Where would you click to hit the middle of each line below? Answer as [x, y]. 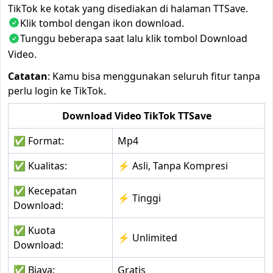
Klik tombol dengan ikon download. [102, 23]
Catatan [28, 76]
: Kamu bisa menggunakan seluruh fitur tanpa [154, 76]
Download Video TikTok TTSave [136, 116]
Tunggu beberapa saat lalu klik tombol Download [134, 39]
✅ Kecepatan [45, 191]
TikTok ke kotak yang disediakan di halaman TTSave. [128, 8]
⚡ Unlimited [147, 238]
